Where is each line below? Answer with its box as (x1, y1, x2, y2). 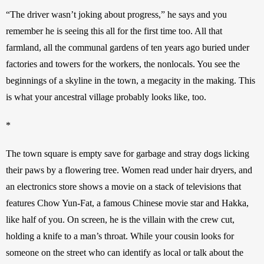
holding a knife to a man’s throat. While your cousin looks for (6, 231, 234, 242)
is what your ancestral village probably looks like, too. (6, 92, 209, 103)
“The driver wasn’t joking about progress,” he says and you (6, 9, 227, 20)
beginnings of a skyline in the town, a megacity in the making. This (6, 75, 255, 86)
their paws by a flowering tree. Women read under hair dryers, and (6, 165, 252, 176)
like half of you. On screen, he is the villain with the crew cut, (6, 214, 235, 225)
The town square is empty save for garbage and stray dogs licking (6, 148, 249, 159)
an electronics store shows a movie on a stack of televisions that (6, 181, 241, 192)
